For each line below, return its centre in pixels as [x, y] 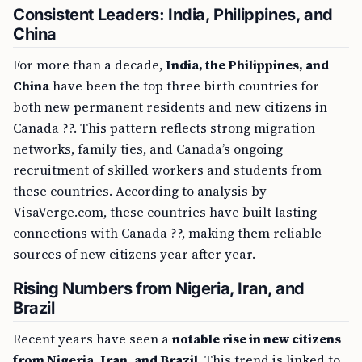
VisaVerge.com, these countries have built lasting [165, 212]
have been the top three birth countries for [184, 86]
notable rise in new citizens [257, 339]
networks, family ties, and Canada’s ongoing [148, 149]
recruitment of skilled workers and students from [167, 170]
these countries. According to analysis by [140, 191]
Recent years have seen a [93, 339]
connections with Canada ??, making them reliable [167, 233]
